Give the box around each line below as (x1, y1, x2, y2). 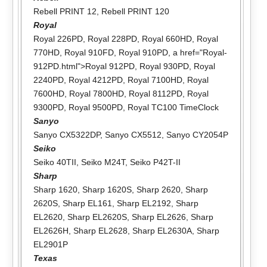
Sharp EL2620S (67, 212, 127, 222)
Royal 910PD (118, 47, 168, 57)
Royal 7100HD (127, 74, 182, 85)
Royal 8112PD (128, 88, 182, 98)
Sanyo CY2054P (166, 129, 228, 139)
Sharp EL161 (62, 198, 112, 208)
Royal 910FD (64, 47, 114, 57)
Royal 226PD (33, 33, 83, 44)
